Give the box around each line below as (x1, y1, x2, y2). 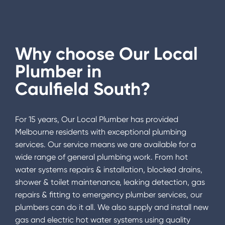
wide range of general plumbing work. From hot (15, 152, 188, 162)
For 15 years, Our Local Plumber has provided (15, 115, 178, 125)
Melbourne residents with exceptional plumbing (15, 127, 186, 137)
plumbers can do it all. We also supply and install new (15, 202, 208, 212)
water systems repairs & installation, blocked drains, (15, 165, 202, 175)
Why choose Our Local (15, 43, 198, 65)
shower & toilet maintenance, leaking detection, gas (15, 177, 205, 187)
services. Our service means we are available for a (15, 140, 196, 150)
